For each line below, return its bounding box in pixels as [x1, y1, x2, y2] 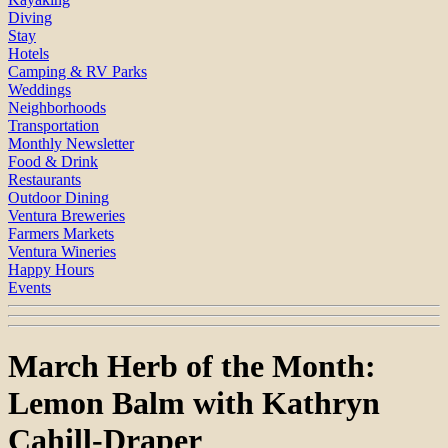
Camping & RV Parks [8, 62, 147, 80]
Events [8, 278, 51, 296]
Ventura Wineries [8, 242, 116, 260]
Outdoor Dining [8, 188, 109, 206]
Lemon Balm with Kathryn [8, 384, 380, 421]
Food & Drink [8, 152, 98, 170]
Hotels [8, 44, 49, 62]
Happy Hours [8, 260, 94, 278]
